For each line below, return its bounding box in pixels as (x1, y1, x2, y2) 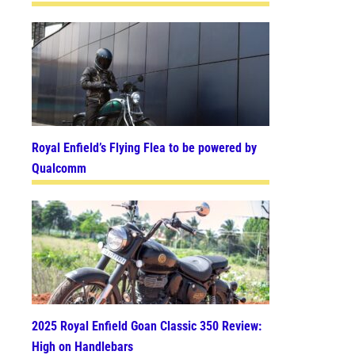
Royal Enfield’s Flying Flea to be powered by (32, 140, 257, 156)
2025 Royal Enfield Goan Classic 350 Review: (32, 318, 261, 334)
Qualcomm (32, 161, 86, 177)
